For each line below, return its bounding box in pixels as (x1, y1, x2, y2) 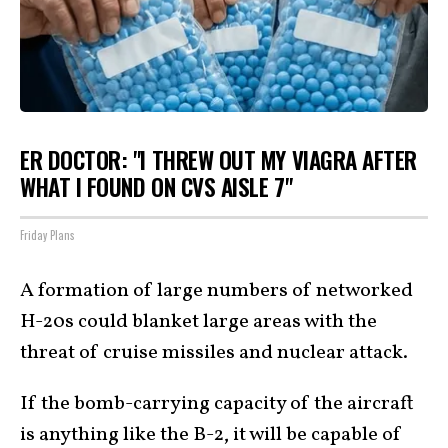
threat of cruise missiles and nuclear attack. (20, 339, 408, 367)
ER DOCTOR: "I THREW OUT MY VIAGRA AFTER (20, 142, 418, 177)
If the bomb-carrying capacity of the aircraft (20, 390, 414, 418)
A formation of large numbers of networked (20, 277, 413, 305)
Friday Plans (20, 227, 75, 243)
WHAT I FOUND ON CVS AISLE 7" (20, 169, 293, 204)
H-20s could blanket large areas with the (20, 308, 377, 336)
